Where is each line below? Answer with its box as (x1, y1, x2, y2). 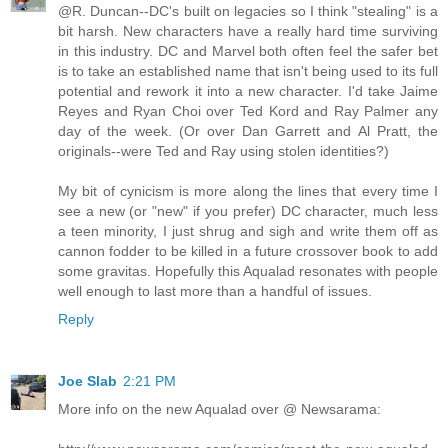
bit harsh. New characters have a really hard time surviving (58, 23, 438, 40)
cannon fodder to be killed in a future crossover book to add (58, 243, 438, 260)
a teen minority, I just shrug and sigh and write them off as (58, 223, 438, 240)
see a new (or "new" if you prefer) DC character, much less (58, 203, 438, 220)
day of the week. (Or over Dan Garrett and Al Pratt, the (58, 123, 438, 140)
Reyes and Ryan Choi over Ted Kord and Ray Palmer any (58, 103, 438, 120)
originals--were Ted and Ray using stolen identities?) (58, 143, 389, 160)
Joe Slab (58, 373, 117, 390)
